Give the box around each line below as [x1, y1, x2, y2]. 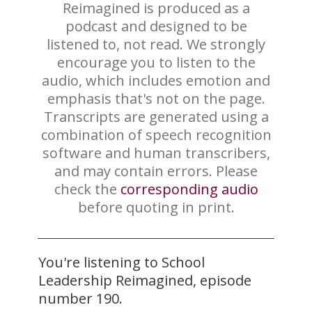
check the [54, 179, 120, 198]
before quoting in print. [77, 197, 235, 217]
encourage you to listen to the [56, 52, 256, 72]
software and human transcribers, [42, 143, 270, 162]
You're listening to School [38, 252, 205, 272]
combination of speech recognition [40, 125, 272, 144]
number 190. [38, 288, 123, 308]
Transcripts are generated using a [43, 107, 269, 126]
